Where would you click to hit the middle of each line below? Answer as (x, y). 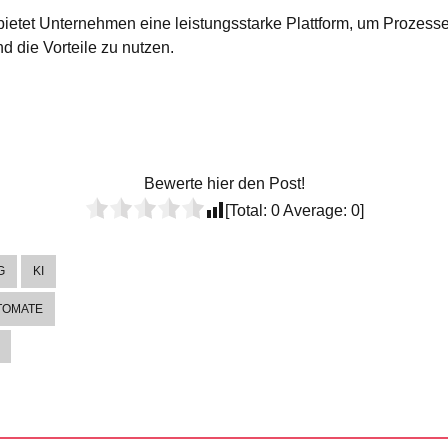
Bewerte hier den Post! (224, 183)
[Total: (247, 210)
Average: (315, 210)
